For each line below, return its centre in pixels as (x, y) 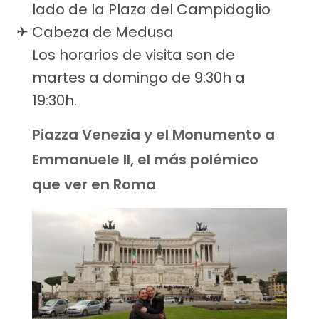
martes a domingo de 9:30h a (138, 78)
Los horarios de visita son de (134, 55)
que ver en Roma (94, 185)
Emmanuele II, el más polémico (145, 160)
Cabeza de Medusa (103, 32)
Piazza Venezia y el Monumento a (153, 135)
